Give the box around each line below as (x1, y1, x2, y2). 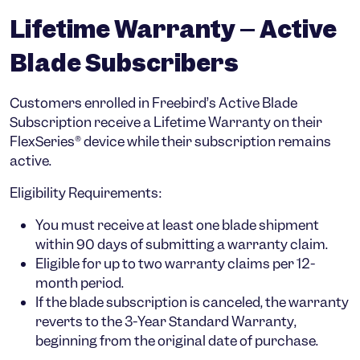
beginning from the (35, 332, 157, 350)
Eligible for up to (35, 255, 138, 272)
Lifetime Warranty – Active (10, 14, 337, 45)
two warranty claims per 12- (138, 255, 316, 272)
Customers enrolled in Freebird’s (10, 94, 219, 112)
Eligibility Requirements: (10, 184, 162, 202)
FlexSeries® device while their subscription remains (10, 133, 331, 150)
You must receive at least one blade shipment (35, 216, 319, 234)
